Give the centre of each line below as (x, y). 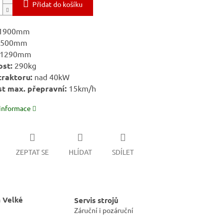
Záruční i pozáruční (104, 210)
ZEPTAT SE (32, 152)
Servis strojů (96, 200)
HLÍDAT (80, 152)
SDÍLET (123, 152)
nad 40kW (51, 77)
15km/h (81, 88)
